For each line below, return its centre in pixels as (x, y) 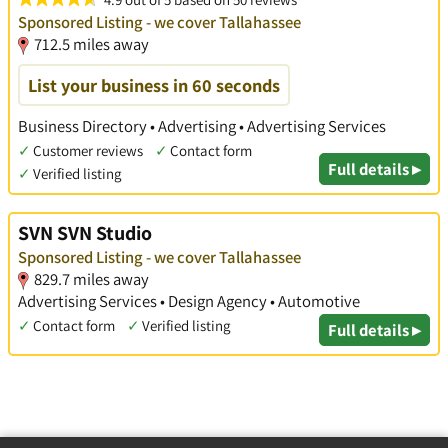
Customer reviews (88, 151)
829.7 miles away (91, 278)
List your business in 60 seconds (154, 85)
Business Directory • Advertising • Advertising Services (202, 126)
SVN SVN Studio (85, 232)
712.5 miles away (91, 44)
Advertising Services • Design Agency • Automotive (189, 300)
